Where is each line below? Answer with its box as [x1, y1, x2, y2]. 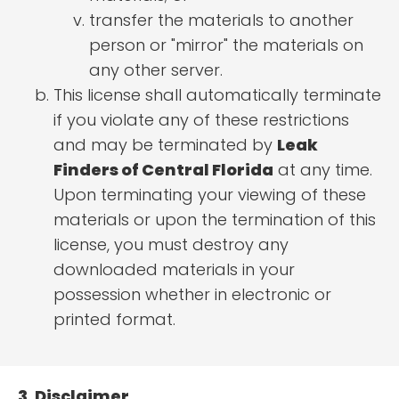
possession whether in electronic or [53, 283, 331, 306]
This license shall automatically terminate [53, 84, 381, 107]
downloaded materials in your [53, 258, 295, 281]
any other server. [89, 59, 223, 82]
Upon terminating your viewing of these [53, 183, 366, 207]
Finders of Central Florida [53, 159, 273, 182]
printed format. [53, 308, 175, 331]
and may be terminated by [53, 134, 277, 157]
